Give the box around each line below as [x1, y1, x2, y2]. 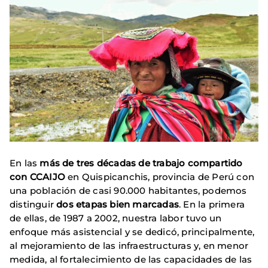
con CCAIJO [10, 171, 65, 183]
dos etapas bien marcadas [56, 199, 179, 211]
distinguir [10, 199, 57, 211]
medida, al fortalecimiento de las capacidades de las [10, 254, 252, 266]
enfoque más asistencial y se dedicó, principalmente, [10, 226, 255, 238]
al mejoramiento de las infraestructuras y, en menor [10, 240, 249, 252]
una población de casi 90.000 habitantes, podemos [10, 185, 247, 197]
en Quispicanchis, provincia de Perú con [65, 171, 255, 183]
